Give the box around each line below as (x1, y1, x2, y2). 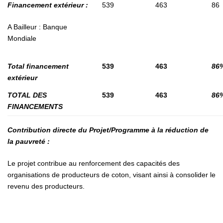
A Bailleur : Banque (7, 23, 67, 31)
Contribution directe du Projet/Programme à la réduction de (7, 126, 209, 134)
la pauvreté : (7, 137, 50, 146)
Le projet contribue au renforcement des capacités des (7, 159, 180, 168)
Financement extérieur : (7, 1, 88, 9)
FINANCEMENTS (7, 103, 63, 111)
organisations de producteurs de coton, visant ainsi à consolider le (7, 171, 216, 179)
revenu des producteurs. (7, 182, 85, 191)
